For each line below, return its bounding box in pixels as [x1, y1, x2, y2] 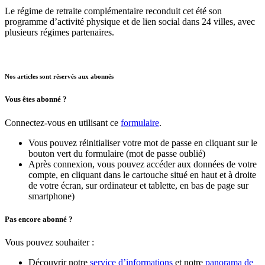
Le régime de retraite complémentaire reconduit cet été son [5, 6, 222, 17]
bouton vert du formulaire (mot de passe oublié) [28, 148, 205, 159]
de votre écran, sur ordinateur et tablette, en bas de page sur [28, 180, 248, 190]
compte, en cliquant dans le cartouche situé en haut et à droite [28, 169, 256, 180]
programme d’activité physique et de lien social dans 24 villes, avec [5, 17, 255, 27]
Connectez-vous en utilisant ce [5, 117, 121, 128]
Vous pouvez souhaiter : [5, 237, 94, 247]
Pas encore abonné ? [5, 214, 73, 224]
